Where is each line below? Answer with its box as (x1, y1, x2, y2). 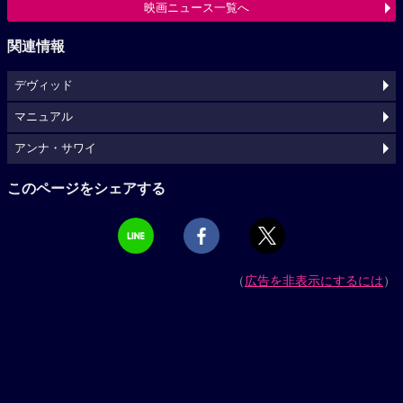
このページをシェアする (7, 180, 166, 197)
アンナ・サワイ (14, 141, 96, 155)
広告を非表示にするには (245, 273, 383, 288)
